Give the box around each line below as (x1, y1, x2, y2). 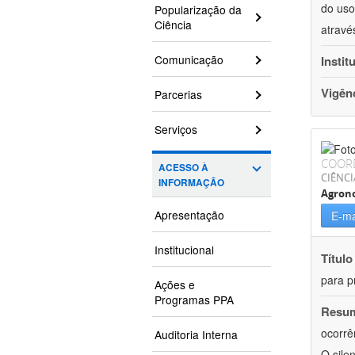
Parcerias (155, 86, 202, 103)
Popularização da (155, 2, 242, 18)
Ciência (155, 17, 192, 33)
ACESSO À (158, 161, 208, 175)
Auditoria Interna (155, 326, 238, 343)
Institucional (155, 242, 214, 258)
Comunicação (155, 52, 223, 68)
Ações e (155, 277, 195, 293)
